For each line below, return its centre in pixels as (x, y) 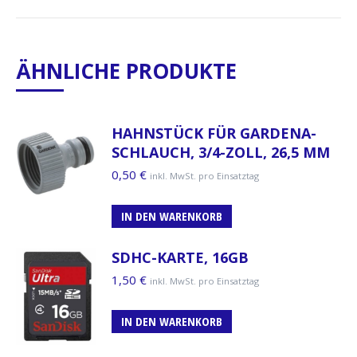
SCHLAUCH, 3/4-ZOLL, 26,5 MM (221, 152)
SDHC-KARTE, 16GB (180, 257)
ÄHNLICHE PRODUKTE (126, 71)
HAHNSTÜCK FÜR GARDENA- (214, 133)
